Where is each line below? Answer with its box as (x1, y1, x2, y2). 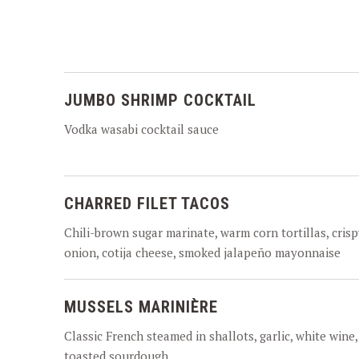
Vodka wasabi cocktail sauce (64, 121, 219, 137)
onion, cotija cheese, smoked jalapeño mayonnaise (64, 244, 341, 260)
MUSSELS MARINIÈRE (64, 297, 218, 317)
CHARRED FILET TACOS (64, 194, 230, 213)
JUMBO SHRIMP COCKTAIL (64, 91, 256, 110)
